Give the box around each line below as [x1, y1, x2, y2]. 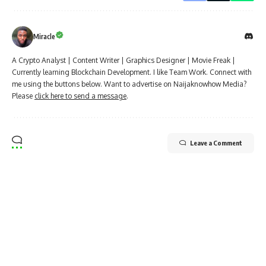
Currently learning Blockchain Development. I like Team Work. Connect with [12, 67, 251, 77]
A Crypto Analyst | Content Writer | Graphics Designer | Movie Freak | [12, 55, 235, 65]
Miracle [33, 31, 55, 41]
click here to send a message [34, 91, 126, 100]
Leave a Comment [190, 138, 242, 147]
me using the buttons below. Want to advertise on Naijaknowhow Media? [12, 79, 246, 88]
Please [12, 91, 34, 100]
